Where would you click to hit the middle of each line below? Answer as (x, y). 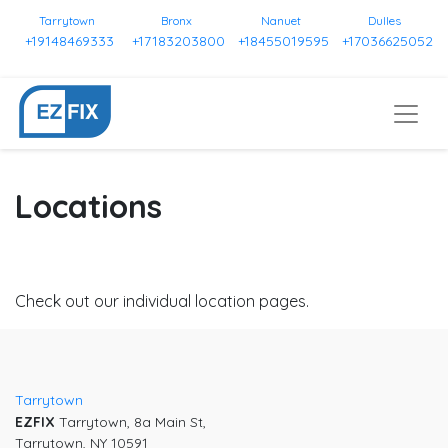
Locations (88, 206)
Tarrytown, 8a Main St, (130, 421)
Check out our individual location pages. (162, 300)
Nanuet (280, 20)
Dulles (385, 20)
